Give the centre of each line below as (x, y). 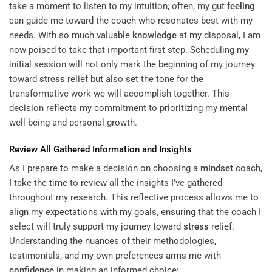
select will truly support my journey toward (96, 227)
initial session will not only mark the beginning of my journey (132, 65)
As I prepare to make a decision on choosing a (105, 168)
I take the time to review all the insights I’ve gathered (116, 183)
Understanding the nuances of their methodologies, (113, 241)
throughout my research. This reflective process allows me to (134, 198)
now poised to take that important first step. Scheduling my (129, 50)
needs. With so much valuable (71, 36)
